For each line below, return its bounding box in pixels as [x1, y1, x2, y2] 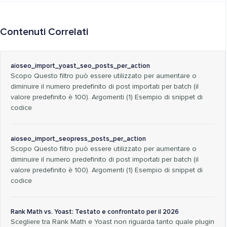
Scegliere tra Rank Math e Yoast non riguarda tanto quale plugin [11, 218, 214, 226]
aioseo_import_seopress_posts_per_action [11, 136, 146, 143]
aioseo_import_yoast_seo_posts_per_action [11, 63, 150, 70]
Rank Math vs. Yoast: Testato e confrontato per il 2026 [11, 209, 179, 216]
